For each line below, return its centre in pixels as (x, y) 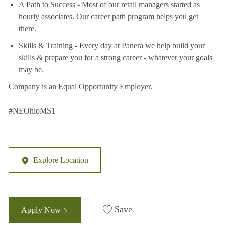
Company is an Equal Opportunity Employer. (80, 87)
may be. (31, 70)
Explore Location (61, 160)
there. (27, 29)
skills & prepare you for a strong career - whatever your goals (115, 58)
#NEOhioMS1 (32, 111)
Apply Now (42, 210)
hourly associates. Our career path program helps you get (108, 17)
